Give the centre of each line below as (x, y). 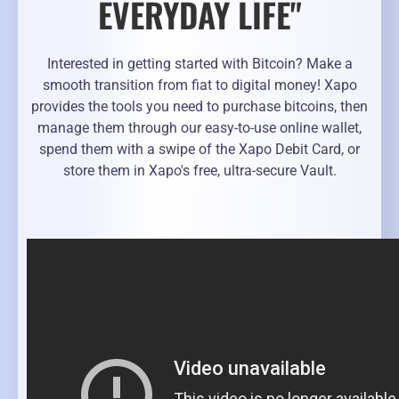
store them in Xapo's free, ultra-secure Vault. (199, 171)
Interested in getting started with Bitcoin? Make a (199, 64)
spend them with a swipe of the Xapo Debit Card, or (199, 150)
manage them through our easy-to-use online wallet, (199, 128)
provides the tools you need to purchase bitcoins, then (199, 107)
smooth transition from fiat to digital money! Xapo (199, 85)
